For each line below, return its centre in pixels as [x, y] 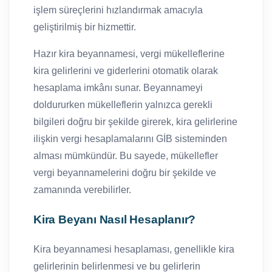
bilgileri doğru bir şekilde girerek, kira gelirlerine [135, 121]
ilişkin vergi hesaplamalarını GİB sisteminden [130, 138]
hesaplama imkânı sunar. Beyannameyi [118, 87]
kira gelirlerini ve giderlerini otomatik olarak [126, 70]
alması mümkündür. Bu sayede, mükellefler [126, 155]
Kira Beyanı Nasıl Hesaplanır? [115, 219]
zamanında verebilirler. [82, 189]
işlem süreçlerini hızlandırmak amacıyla [118, 10]
